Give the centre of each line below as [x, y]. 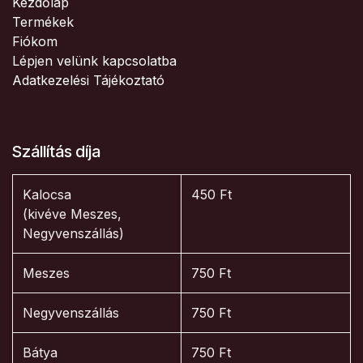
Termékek [43, 22]
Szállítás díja [56, 152]
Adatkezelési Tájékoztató [88, 80]
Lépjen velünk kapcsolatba [94, 61]
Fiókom [35, 41]
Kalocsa [47, 194]
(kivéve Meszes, [72, 214]
